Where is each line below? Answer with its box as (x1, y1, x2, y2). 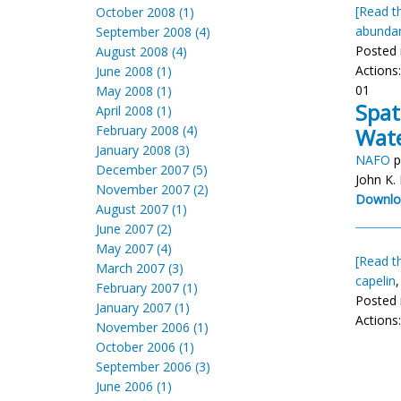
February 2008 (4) (96, 122, 198, 139)
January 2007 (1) (96, 299, 190, 316)
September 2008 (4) (96, 23, 210, 40)
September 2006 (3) (96, 358, 210, 375)
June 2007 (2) (96, 220, 172, 237)
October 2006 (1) (96, 338, 194, 355)
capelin (355, 272, 396, 289)
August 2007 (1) (96, 200, 187, 218)
